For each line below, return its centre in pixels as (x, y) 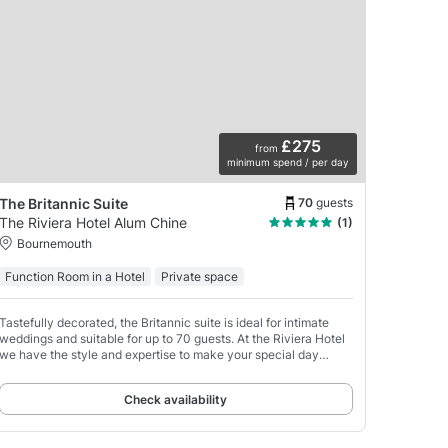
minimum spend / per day (288, 162)
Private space (199, 277)
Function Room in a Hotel (74, 277)
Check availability (176, 400)
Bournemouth (54, 244)
